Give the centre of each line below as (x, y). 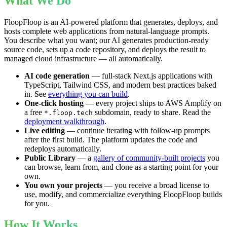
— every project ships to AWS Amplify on (153, 103)
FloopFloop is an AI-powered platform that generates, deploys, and (111, 22)
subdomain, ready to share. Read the (152, 112)
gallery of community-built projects (149, 158)
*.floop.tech (68, 112)
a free (33, 112)
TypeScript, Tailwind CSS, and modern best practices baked (120, 85)
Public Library (50, 158)
